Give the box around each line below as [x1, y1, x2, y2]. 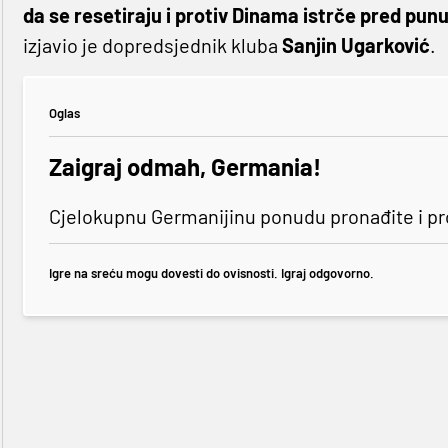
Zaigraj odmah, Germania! [48, 152, 321, 182]
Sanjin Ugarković [281, 33, 430, 58]
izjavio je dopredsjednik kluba [22, 33, 282, 58]
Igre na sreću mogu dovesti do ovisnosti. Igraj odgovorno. [48, 264, 374, 281]
